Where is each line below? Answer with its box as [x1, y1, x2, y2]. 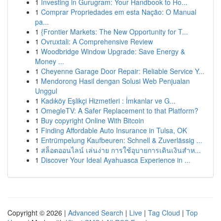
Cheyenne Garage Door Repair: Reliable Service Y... [41, 66, 204, 76]
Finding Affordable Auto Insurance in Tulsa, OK [41, 125, 187, 135]
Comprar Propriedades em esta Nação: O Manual [41, 7, 196, 17]
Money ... [35, 56, 64, 66]
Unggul [35, 86, 57, 96]
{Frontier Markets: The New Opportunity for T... [41, 27, 188, 37]
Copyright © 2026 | [7, 208, 68, 218]
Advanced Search [68, 208, 123, 218]
